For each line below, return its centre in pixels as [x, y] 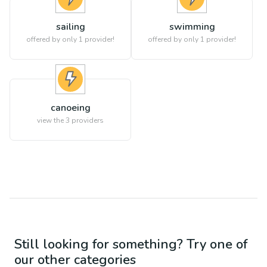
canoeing [70, 108]
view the [51, 120]
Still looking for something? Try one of [131, 244]
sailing [70, 27]
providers [87, 120]
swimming [192, 27]
